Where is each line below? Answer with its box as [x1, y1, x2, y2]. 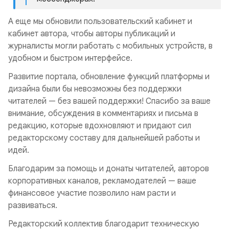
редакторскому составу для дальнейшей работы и [8, 133, 200, 143]
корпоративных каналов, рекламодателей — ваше [8, 176, 196, 186]
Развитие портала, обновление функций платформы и [8, 72, 210, 82]
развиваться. [8, 200, 57, 211]
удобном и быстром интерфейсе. [8, 53, 132, 63]
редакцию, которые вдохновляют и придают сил [8, 121, 191, 131]
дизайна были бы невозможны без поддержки [8, 84, 181, 94]
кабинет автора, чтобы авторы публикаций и [8, 29, 175, 39]
